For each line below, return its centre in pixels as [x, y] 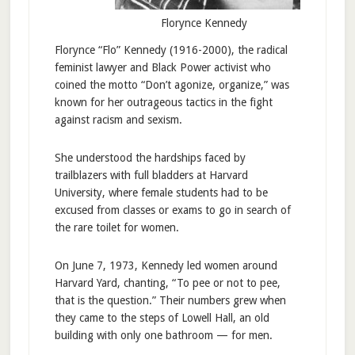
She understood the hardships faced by [150, 158]
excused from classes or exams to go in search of [172, 210]
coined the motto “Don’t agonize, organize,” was [172, 85]
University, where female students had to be [161, 193]
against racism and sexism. [118, 120]
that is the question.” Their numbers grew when [170, 301]
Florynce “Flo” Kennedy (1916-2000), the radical [171, 50]
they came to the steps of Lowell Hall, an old [162, 318]
